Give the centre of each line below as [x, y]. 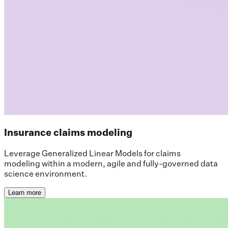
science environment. [46, 174]
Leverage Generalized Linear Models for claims [92, 153]
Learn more [25, 193]
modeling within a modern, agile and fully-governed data [111, 164]
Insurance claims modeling [68, 133]
